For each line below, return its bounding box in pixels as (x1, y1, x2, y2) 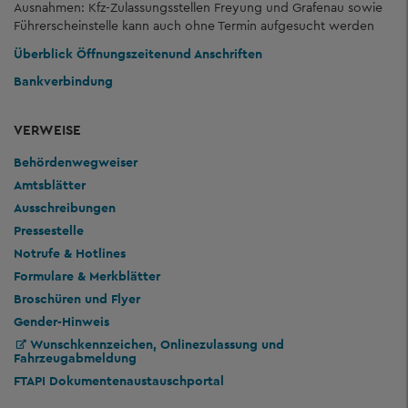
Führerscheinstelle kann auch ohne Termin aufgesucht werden (14, 17, 374, 34)
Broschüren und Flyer (14, 290, 140, 307)
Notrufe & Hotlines (14, 244, 126, 261)
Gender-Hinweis (14, 312, 109, 330)
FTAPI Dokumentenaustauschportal (14, 372, 224, 389)
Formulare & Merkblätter (14, 267, 160, 284)
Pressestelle (14, 221, 84, 239)
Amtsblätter (14, 176, 86, 193)
